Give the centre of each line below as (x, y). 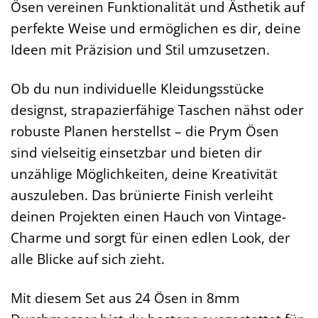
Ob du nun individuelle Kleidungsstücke (137, 88)
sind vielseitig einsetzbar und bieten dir (136, 152)
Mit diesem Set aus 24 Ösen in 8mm (125, 297)
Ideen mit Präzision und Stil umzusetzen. (140, 49)
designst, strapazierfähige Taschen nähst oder (157, 109)
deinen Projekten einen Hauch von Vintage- (148, 216)
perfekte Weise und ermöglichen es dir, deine (156, 28)
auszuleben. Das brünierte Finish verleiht (142, 194)
